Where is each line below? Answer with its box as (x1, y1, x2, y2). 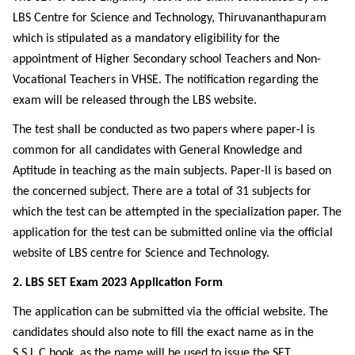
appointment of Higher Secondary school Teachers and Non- (13, 52, 321, 66)
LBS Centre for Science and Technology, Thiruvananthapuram (13, 11, 326, 25)
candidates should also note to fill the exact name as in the (13, 326, 314, 339)
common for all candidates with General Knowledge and (13, 143, 302, 157)
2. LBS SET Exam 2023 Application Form (13, 276, 223, 289)
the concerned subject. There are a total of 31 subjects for (13, 185, 311, 198)
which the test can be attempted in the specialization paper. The (13, 205, 342, 219)
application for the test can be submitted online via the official (13, 226, 333, 239)
